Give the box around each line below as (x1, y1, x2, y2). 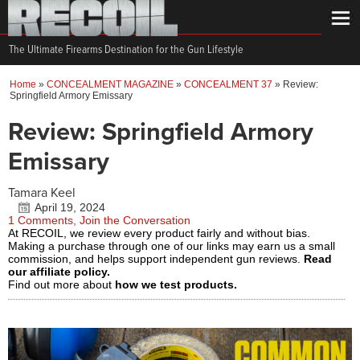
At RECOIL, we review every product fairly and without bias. (8, 227, 310, 239)
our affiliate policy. (8, 265, 110, 278)
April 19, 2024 (35, 201, 105, 214)
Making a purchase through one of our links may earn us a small (8, 239, 335, 252)
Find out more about (8, 278, 115, 291)
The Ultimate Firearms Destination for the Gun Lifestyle (9, 43, 243, 57)
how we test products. (115, 278, 237, 291)
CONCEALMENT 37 (184, 79, 272, 90)
